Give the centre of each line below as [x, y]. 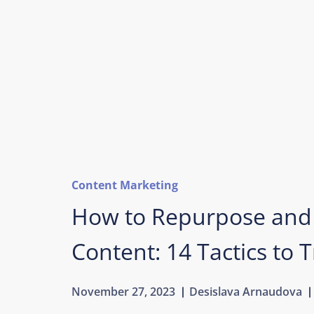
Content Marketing [125, 185]
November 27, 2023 [123, 292]
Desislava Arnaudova [246, 292]
